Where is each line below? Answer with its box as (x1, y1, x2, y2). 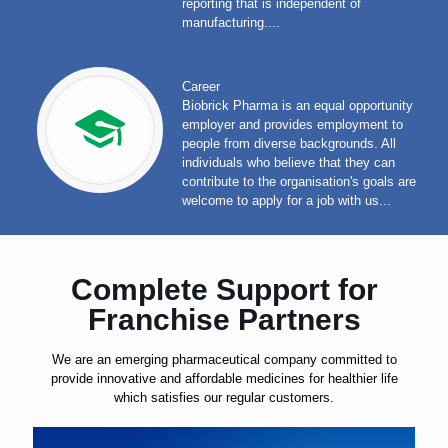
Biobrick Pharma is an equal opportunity (181, 97, 413, 113)
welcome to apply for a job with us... (181, 192, 391, 208)
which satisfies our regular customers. (114, 389, 334, 405)
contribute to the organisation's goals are (181, 173, 416, 189)
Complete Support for (70, 272, 378, 306)
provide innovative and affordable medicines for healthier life (50, 370, 398, 386)
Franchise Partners (87, 302, 361, 336)
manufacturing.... (181, 14, 280, 30)
